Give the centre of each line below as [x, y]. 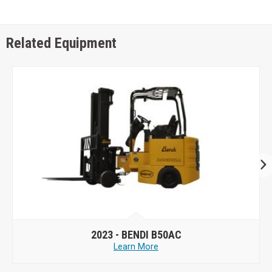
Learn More [136, 247]
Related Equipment [61, 43]
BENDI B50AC [151, 235]
